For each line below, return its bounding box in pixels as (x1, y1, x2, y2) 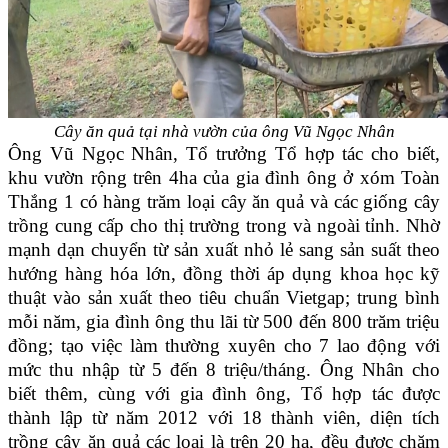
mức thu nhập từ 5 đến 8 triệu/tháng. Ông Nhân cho (8, 358, 440, 380)
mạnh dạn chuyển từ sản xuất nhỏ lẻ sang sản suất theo (8, 238, 440, 260)
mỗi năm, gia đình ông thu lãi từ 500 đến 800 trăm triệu (8, 310, 440, 332)
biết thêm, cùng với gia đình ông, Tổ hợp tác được (8, 382, 440, 404)
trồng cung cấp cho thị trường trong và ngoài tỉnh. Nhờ (8, 214, 440, 236)
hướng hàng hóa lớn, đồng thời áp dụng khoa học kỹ (8, 262, 440, 284)
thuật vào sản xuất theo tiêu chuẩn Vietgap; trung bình (8, 286, 440, 308)
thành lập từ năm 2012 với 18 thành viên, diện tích (8, 406, 440, 428)
